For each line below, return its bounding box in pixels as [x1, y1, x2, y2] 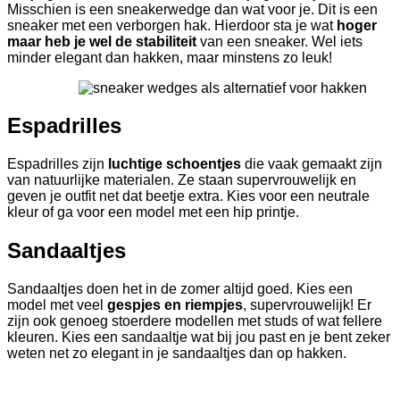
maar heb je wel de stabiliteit [7, 33, 196, 49]
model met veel [7, 297, 107, 313]
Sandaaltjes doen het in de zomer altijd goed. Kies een [7, 281, 353, 297]
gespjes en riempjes [107, 297, 243, 313]
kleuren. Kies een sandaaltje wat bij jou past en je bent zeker [7, 329, 390, 346]
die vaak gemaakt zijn [241, 156, 382, 172]
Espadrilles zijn [7, 156, 104, 172]
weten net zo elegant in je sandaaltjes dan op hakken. [7, 346, 346, 362]
